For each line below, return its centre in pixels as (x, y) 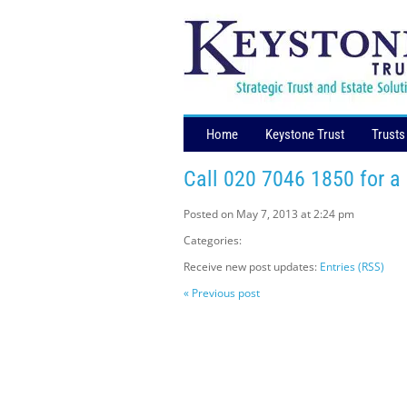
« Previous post (222, 293)
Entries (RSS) (352, 267)
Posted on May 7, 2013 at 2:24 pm (269, 214)
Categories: (213, 241)
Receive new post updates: (252, 267)
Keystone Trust (305, 134)
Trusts (388, 134)
